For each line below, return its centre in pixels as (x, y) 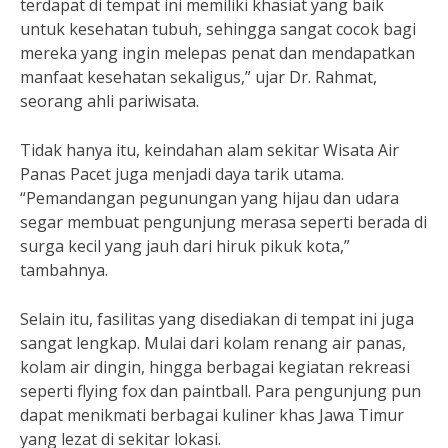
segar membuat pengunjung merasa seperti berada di (223, 222)
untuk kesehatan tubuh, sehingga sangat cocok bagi (218, 29)
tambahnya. (64, 270)
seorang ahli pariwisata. (109, 101)
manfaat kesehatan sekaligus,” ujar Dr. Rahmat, (198, 77)
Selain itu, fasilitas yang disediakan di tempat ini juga (217, 319)
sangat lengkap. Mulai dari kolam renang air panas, (213, 343)
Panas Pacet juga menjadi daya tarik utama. (182, 174)
